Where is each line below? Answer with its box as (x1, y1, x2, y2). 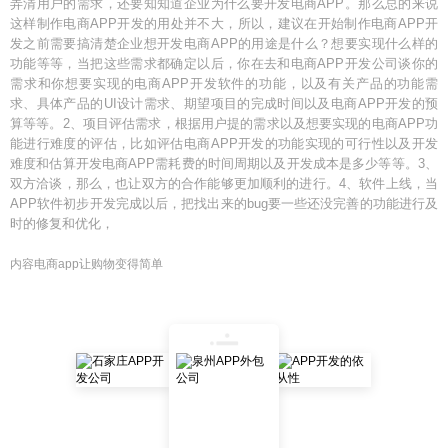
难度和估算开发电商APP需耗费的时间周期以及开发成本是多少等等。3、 (10, 156, 438, 171)
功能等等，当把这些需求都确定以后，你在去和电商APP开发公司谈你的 (10, 56, 438, 71)
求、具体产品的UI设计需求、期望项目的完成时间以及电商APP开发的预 (10, 96, 438, 111)
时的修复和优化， (10, 216, 114, 231)
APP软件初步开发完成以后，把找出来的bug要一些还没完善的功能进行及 (10, 196, 438, 211)
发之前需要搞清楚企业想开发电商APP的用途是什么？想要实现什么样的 (10, 36, 438, 51)
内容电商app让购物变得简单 (10, 257, 163, 271)
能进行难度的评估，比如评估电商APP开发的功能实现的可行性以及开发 (10, 136, 438, 151)
